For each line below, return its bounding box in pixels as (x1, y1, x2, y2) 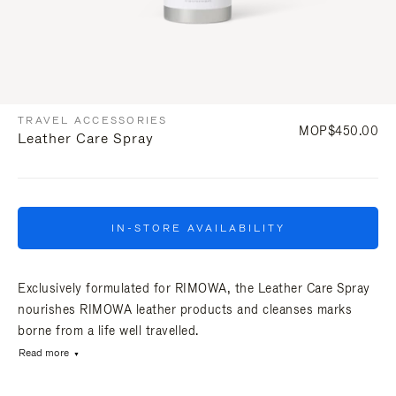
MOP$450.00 (299, 123, 378, 139)
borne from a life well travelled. (18, 323, 199, 339)
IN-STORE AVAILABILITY (110, 220, 286, 235)
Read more (19, 346, 69, 360)
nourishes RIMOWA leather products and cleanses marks (18, 301, 352, 317)
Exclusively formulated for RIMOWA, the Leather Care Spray (18, 280, 370, 296)
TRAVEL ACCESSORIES (18, 113, 168, 127)
